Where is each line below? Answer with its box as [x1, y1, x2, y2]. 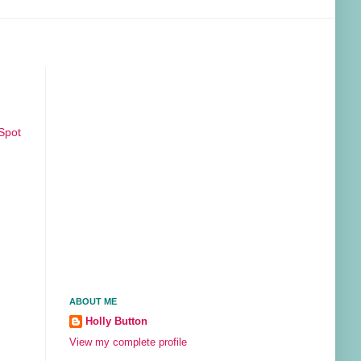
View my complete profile [69, 337, 187, 349]
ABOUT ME [69, 297, 117, 306]
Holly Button [85, 316, 147, 327]
